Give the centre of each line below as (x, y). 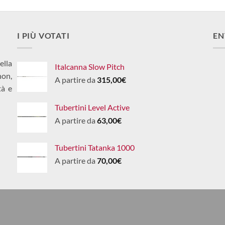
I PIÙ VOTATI (43, 36)
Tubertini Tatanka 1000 (95, 147)
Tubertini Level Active (92, 107)
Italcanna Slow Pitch (90, 66)
